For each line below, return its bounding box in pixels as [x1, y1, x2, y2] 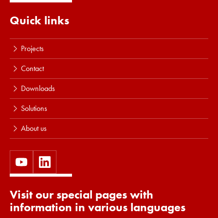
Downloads [20, 83, 55, 93]
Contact [20, 63, 44, 73]
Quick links [10, 13, 69, 28]
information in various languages [10, 200, 185, 215]
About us [20, 123, 47, 133]
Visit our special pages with [10, 187, 153, 202]
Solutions [20, 103, 47, 113]
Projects [20, 43, 44, 54]
